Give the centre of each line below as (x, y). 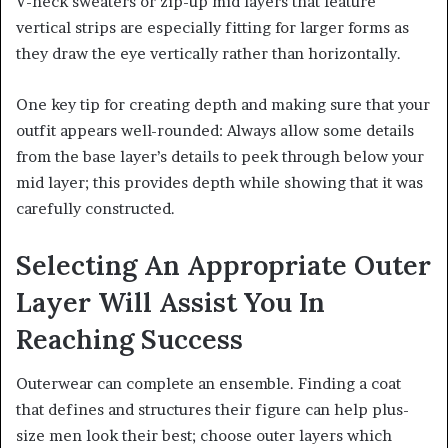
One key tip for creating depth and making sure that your (223, 104)
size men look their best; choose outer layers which (204, 436)
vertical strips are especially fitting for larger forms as (212, 27)
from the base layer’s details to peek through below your (220, 156)
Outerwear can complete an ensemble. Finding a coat (208, 384)
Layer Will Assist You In (170, 301)
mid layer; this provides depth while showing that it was (219, 182)
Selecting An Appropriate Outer (223, 264)
